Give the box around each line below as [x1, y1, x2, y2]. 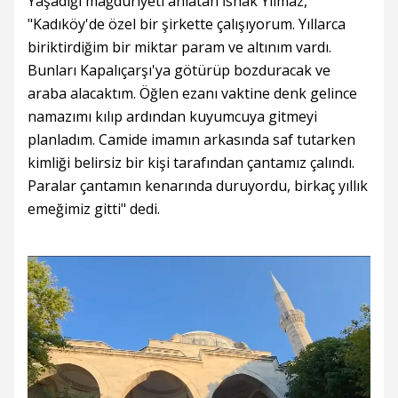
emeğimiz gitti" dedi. [28, 199, 160, 219]
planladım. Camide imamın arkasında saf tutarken [28, 130, 355, 150]
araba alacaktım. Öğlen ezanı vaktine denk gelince [28, 84, 357, 104]
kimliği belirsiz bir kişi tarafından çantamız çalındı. [28, 153, 354, 173]
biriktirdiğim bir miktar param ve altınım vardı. [28, 37, 331, 58]
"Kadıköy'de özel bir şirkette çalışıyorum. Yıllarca [28, 14, 346, 35]
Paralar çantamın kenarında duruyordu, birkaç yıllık [28, 176, 368, 196]
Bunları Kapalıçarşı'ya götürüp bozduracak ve [28, 60, 330, 81]
